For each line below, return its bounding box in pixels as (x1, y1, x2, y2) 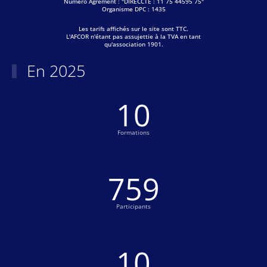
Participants (116, 202, 151, 211)
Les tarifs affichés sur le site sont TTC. (79, 24, 188, 33)
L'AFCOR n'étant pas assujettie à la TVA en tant (66, 32, 201, 41)
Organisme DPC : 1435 (101, 5, 166, 14)
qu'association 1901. (104, 40, 163, 49)
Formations (117, 128, 150, 137)
